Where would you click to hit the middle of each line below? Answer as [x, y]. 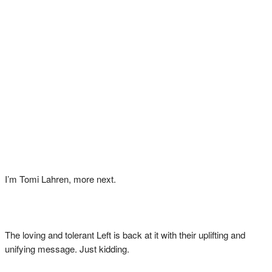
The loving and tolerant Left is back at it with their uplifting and [125, 235]
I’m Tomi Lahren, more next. [60, 179]
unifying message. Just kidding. [68, 249]
